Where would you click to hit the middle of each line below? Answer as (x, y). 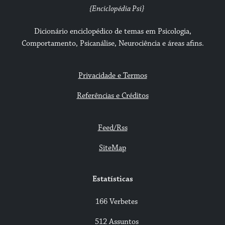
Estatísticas (113, 179)
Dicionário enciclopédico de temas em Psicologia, (113, 32)
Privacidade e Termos (113, 76)
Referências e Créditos (113, 96)
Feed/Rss (113, 128)
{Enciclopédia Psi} (117, 9)
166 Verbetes (117, 202)
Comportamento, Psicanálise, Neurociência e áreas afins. (113, 44)
